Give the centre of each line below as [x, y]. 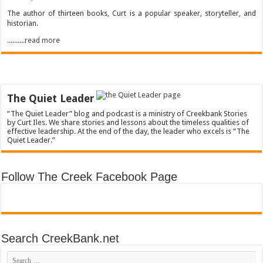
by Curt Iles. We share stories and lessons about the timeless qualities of [128, 123]
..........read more [34, 41]
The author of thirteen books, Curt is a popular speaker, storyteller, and [131, 13]
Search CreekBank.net [60, 239]
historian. [23, 23]
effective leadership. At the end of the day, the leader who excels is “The [129, 131]
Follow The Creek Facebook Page [90, 177]
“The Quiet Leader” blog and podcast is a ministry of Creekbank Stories [127, 114]
